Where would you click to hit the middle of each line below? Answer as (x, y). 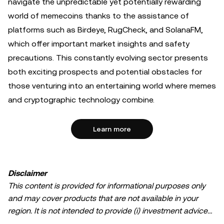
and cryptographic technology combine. (81, 100)
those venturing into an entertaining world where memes (112, 86)
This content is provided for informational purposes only (107, 186)
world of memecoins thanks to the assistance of (98, 16)
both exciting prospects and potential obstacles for (105, 72)
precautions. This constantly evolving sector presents (108, 58)
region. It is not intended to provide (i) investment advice (108, 211)
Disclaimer (27, 173)
